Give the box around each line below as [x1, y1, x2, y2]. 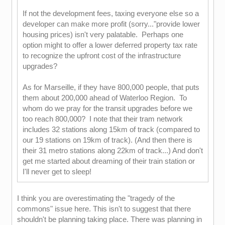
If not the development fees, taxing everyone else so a [22, 9, 199, 18]
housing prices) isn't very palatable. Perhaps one [22, 30, 183, 39]
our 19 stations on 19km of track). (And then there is [22, 136, 192, 144]
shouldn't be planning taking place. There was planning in [17, 215, 202, 223]
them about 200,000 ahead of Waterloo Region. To [22, 93, 187, 102]
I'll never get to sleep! [22, 167, 91, 176]
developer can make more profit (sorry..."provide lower [22, 20, 200, 28]
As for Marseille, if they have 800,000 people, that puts [22, 83, 199, 91]
